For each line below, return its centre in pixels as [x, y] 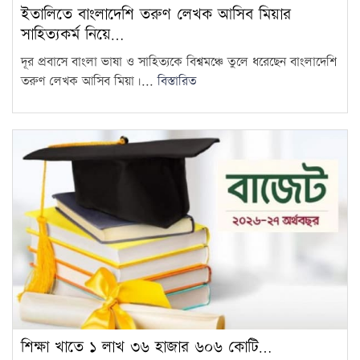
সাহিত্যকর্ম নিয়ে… [72, 34]
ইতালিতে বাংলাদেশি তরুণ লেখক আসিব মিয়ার [156, 14]
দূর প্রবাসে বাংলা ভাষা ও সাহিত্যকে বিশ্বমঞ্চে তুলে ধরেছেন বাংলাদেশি [179, 62]
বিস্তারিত [177, 81]
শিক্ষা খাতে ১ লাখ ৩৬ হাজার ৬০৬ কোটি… [146, 347]
